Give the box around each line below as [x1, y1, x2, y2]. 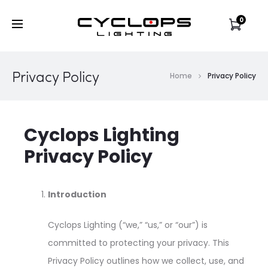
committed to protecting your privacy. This [48, 237, 229, 249]
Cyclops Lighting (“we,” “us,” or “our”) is [48, 219, 208, 231]
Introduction [48, 188, 106, 200]
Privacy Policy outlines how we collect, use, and [48, 255, 244, 267]
